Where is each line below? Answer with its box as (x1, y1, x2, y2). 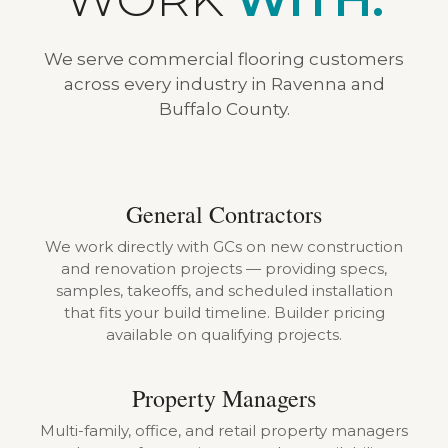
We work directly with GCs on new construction (45, 237, 403, 256)
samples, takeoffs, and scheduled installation (55, 281, 393, 300)
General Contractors (126, 198, 322, 230)
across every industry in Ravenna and (63, 74, 385, 94)
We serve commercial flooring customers (44, 49, 404, 69)
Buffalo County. (158, 99, 290, 119)
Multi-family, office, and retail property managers (40, 421, 408, 440)
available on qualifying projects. (106, 325, 342, 344)
